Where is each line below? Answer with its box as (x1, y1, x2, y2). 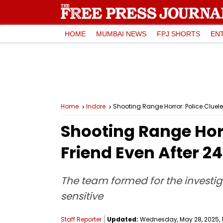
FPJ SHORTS (157, 29, 200, 38)
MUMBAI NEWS (96, 29, 146, 38)
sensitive (61, 189, 103, 203)
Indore (86, 102, 106, 111)
